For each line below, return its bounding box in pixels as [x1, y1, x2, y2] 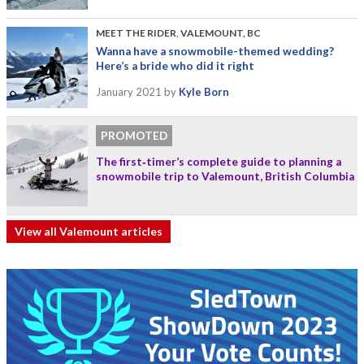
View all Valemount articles [15, 223, 162, 238]
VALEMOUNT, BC [180, 26, 261, 39]
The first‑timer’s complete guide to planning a [96, 154, 341, 168]
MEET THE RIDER [96, 26, 176, 39]
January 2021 [96, 84, 162, 98]
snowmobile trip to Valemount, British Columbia [96, 169, 354, 183]
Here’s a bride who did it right [96, 58, 254, 72]
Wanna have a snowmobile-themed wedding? [96, 44, 334, 58]
